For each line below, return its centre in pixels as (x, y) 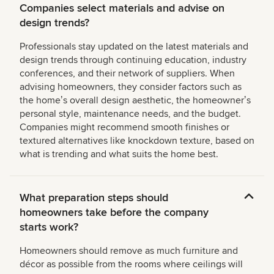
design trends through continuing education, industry (133, 60)
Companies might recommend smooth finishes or (124, 127)
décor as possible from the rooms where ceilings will (131, 264)
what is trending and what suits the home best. (119, 154)
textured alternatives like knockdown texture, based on (137, 140)
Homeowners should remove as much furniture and (129, 250)
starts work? (49, 227)
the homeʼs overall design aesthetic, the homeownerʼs (135, 100)
